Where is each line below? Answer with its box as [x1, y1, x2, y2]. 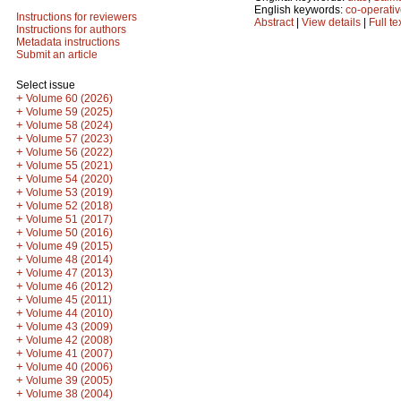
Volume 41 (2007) [26, 347, 113, 360]
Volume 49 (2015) [26, 240, 113, 252]
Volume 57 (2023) [26, 132, 113, 145]
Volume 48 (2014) [26, 253, 113, 266]
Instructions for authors [16, 23, 126, 36]
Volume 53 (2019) [26, 186, 113, 199]
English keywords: [254, 3, 346, 16]
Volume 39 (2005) [26, 374, 113, 387]
